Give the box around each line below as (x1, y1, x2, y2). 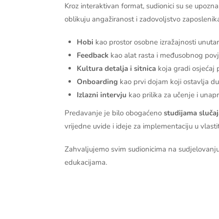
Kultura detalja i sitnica (77, 63, 156, 73)
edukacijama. (65, 157, 107, 167)
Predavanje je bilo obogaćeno (65, 108, 164, 118)
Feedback (77, 50, 109, 60)
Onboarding (77, 76, 118, 87)
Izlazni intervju (77, 89, 127, 100)
